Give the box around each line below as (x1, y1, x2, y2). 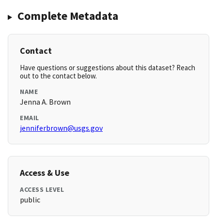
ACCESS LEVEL (20, 185, 64, 194)
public (20, 195, 40, 205)
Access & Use (20, 167, 69, 179)
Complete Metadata (17, 8, 118, 24)
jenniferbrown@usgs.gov (20, 123, 103, 133)
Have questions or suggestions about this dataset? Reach (20, 63, 195, 73)
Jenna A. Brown (20, 97, 71, 107)
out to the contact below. (20, 71, 97, 81)
